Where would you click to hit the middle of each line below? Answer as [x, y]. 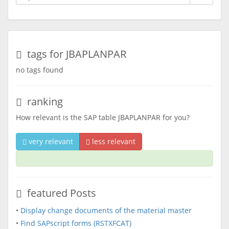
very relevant [50, 141]
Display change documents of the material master [106, 210]
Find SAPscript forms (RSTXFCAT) [76, 223]
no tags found [40, 70]
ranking [42, 101]
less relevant [113, 141]
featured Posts [59, 193]
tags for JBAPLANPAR [74, 54]
